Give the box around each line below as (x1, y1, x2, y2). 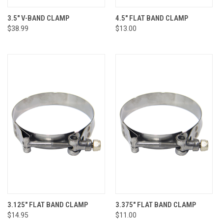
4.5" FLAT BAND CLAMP (115, 13, 188, 23)
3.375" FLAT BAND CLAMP (115, 200, 196, 209)
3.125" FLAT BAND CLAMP (7, 200, 88, 209)
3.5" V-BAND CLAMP (7, 13, 69, 23)
